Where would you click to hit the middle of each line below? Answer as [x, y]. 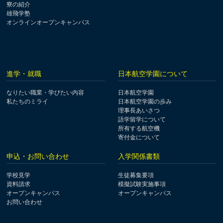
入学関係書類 [139, 156]
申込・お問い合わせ [38, 156]
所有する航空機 [139, 128]
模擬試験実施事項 [142, 184]
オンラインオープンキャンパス [49, 22]
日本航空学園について [153, 73]
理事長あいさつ [139, 110]
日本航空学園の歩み [145, 101]
